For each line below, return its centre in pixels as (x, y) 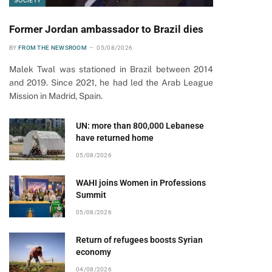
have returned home (115, 138)
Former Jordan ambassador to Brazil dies (106, 29)
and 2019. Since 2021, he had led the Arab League (111, 83)
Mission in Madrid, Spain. (56, 96)
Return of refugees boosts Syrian (139, 240)
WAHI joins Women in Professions (141, 183)
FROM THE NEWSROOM (53, 48)
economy (93, 252)
